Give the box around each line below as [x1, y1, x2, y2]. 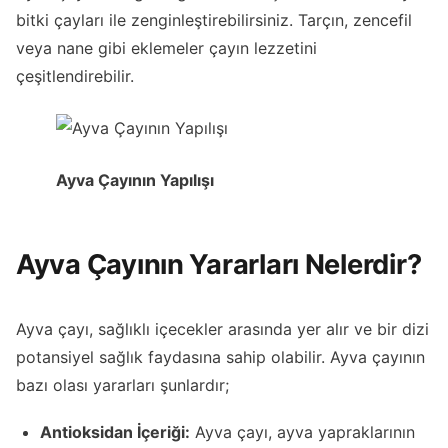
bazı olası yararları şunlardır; [16, 375, 229, 396]
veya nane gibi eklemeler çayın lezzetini [16, 38, 317, 59]
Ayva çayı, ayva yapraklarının [190, 422, 415, 443]
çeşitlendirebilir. [16, 66, 134, 87]
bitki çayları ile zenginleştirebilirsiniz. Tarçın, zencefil [16, 10, 412, 31]
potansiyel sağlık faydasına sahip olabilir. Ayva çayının [16, 347, 425, 368]
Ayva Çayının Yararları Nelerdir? [16, 248, 422, 282]
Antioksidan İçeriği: [40, 422, 190, 443]
